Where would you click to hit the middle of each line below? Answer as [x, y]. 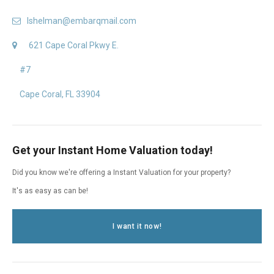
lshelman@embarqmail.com [82, 20]
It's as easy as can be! [50, 191]
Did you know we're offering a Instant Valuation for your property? [121, 172]
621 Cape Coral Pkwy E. [74, 45]
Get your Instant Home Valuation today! [113, 150]
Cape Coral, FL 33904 [60, 94]
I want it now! [137, 226]
